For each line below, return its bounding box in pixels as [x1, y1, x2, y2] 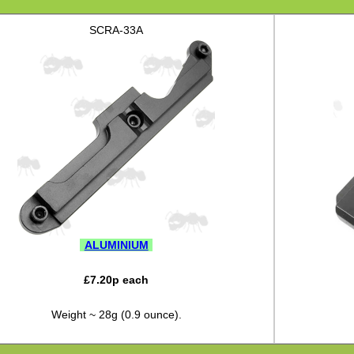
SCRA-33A [89, 24, 144, 37]
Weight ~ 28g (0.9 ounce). [51, 308, 182, 322]
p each [112, 273, 149, 287]
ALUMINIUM [84, 239, 149, 252]
